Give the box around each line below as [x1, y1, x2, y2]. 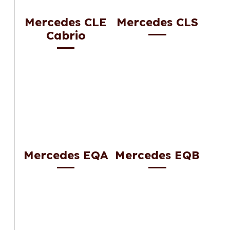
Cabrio [46, 28, 86, 43]
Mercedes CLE [25, 14, 107, 29]
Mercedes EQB [114, 148, 200, 163]
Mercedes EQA [23, 148, 108, 163]
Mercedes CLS [116, 14, 198, 29]
